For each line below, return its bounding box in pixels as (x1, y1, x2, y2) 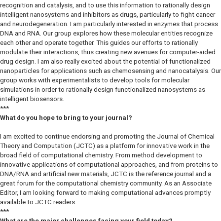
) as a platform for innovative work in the (93, 142, 210, 150)
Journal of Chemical (155, 133, 215, 141)
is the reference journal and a (127, 170, 211, 178)
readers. (52, 198, 76, 206)
